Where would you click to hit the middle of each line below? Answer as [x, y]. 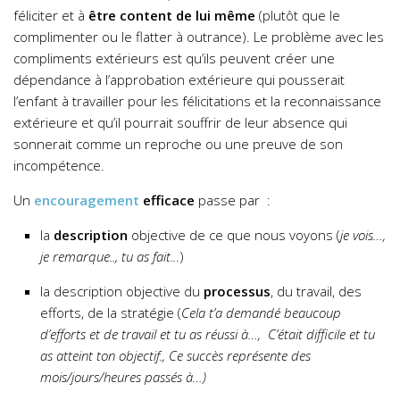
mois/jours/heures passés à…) [123, 377]
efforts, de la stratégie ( [111, 313]
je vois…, [363, 235]
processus [237, 292]
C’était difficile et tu [321, 334]
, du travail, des [316, 292]
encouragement [87, 200]
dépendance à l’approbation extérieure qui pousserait [179, 80]
